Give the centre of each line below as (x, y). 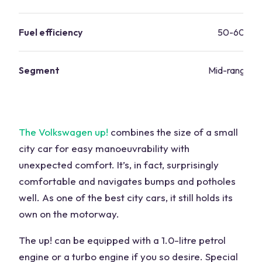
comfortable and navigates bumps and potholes (127, 181)
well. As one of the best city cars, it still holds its (126, 197)
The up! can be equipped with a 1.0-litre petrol (122, 240)
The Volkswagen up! (63, 132)
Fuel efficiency (51, 32)
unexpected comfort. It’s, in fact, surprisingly (119, 164)
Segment (39, 70)
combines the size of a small (174, 132)
